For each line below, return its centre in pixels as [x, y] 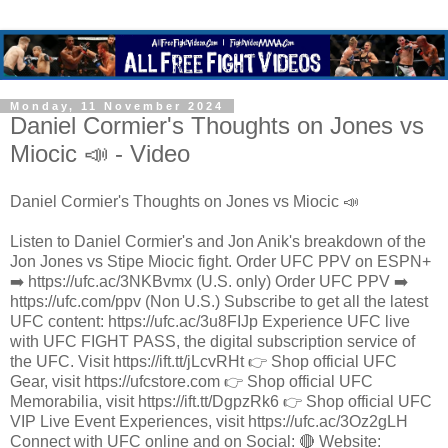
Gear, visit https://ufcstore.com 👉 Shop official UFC [191, 381]
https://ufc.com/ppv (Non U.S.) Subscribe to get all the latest [219, 301]
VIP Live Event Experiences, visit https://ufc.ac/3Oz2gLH [209, 421]
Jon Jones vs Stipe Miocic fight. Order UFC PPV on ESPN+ [220, 261]
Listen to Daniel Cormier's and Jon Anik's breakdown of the [218, 241]
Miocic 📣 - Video [100, 154]
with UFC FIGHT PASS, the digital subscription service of [212, 341]
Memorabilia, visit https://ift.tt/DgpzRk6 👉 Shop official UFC [221, 401]
